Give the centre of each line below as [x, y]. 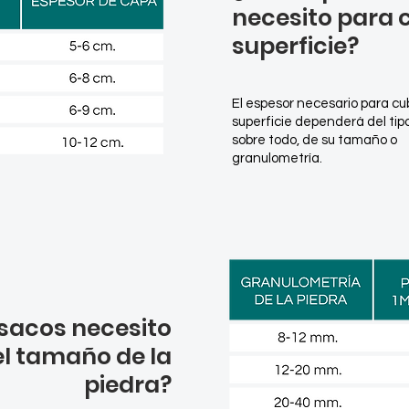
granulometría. [278, 158]
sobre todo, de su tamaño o [315, 140]
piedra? [128, 385]
